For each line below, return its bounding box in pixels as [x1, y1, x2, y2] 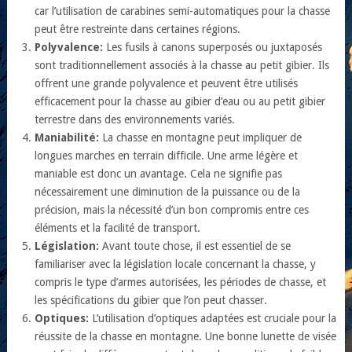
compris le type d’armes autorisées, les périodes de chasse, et [35, 275, 327, 288]
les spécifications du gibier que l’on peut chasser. [35, 293, 268, 306]
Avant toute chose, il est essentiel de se [99, 239, 291, 252]
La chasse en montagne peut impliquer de [99, 130, 302, 144]
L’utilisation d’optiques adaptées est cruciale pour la [89, 311, 337, 324]
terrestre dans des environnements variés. [35, 112, 236, 126]
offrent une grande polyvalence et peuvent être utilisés [35, 76, 299, 90]
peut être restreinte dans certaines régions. [35, 22, 241, 35]
